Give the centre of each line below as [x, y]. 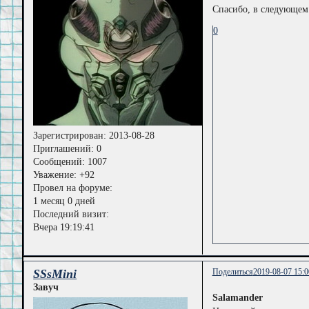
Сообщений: [59, 161]
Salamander [237, 297]
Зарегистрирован [69, 135]
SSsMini [55, 273]
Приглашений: [64, 148]
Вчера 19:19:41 [64, 227]
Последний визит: [71, 214]
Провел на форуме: [73, 188]
